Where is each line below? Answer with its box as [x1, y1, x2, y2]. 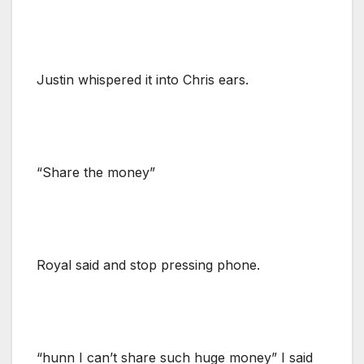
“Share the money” [37, 163, 155, 180]
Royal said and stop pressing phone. [37, 256, 260, 273]
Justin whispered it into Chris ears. [37, 71, 249, 88]
